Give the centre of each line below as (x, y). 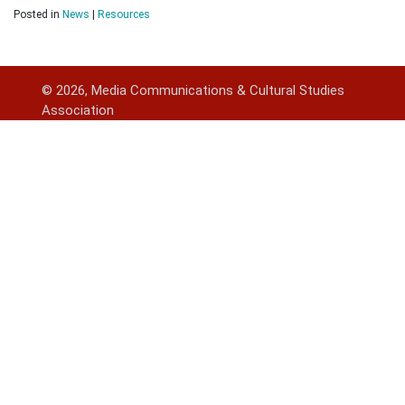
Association (78, 111)
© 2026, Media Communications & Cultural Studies (193, 91)
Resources (124, 15)
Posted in (38, 15)
